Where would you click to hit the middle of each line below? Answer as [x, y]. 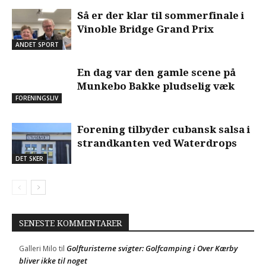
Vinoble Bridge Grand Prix [145, 29]
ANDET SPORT [37, 44]
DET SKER [29, 158]
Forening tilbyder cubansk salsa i [164, 129]
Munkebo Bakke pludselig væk [156, 86]
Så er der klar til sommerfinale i [161, 15]
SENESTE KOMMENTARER [70, 223]
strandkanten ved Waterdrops [157, 143]
